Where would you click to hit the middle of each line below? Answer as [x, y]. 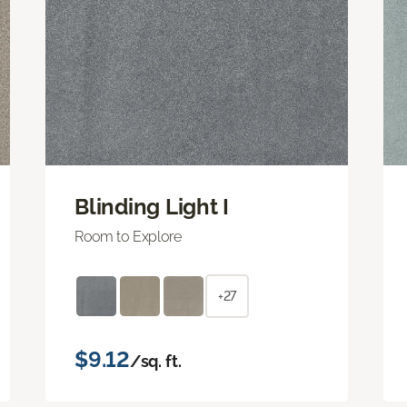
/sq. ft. [155, 361]
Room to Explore [128, 236]
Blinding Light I [152, 206]
